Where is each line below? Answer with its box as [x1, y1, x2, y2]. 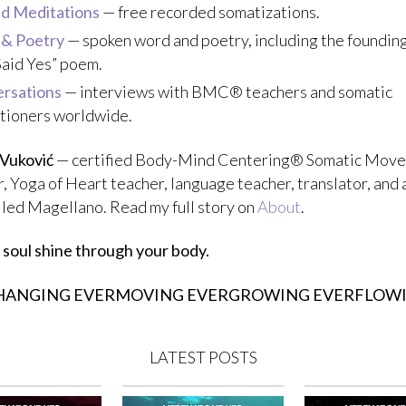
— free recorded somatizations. [100, 2, 320, 23]
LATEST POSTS [149, 346, 257, 367]
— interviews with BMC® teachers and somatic [62, 82, 392, 102]
